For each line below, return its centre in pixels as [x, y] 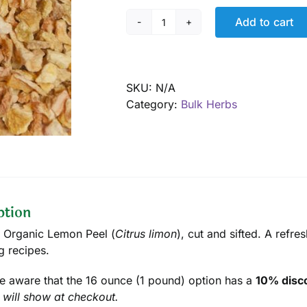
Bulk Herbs [209, 104]
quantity [183, 78]
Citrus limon [146, 234]
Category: [153, 104]
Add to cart [265, 22]
